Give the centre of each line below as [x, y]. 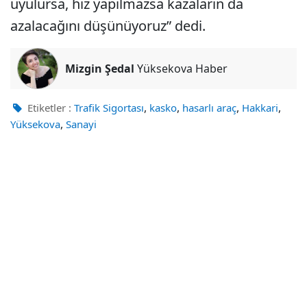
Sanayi [81, 124]
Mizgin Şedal [100, 69]
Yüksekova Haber [181, 69]
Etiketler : [48, 108]
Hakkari [260, 108]
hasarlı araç [209, 108]
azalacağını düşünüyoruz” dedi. [108, 26]
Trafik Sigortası [109, 108]
